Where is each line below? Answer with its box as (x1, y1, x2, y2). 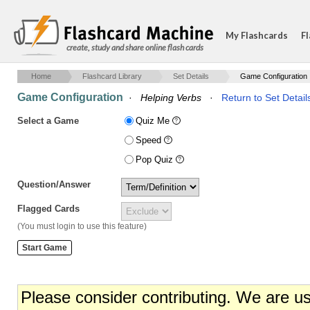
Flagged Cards (17, 203, 80, 214)
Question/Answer (17, 179, 91, 190)
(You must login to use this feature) (17, 221, 147, 231)
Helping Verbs (140, 92, 201, 103)
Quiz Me (136, 116, 172, 126)
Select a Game (17, 116, 79, 126)
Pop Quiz (136, 154, 176, 165)
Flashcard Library (82, 72, 142, 80)
